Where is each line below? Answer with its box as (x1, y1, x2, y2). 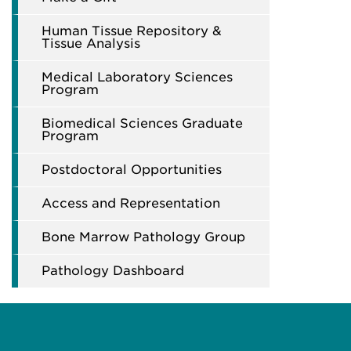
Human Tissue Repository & (42, 24, 222, 38)
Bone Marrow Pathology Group (42, 230, 245, 244)
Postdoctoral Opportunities (42, 162, 222, 177)
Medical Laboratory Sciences (42, 70, 233, 85)
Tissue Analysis (42, 36, 140, 51)
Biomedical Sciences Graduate (42, 116, 243, 131)
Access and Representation (42, 196, 220, 211)
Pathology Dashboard (42, 263, 184, 278)
